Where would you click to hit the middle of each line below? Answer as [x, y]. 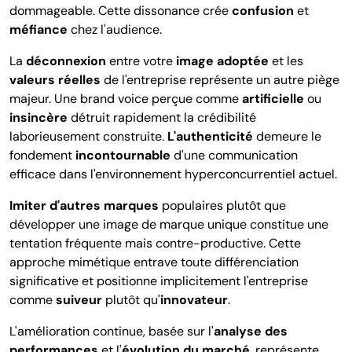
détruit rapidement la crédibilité [162, 118]
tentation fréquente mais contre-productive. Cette [155, 244]
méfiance [38, 30]
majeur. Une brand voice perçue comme [126, 99]
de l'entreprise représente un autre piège [220, 80]
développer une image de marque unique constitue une [169, 225]
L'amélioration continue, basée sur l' [112, 332]
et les [286, 61]
